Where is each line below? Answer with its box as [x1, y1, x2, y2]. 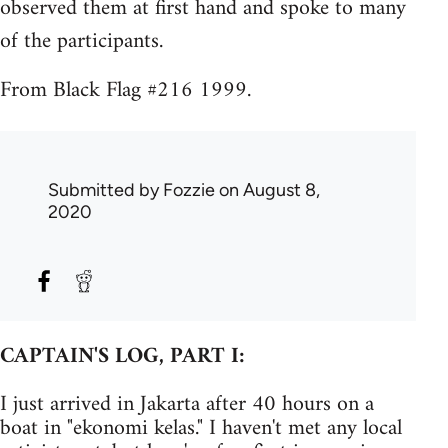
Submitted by [48, 179, 163, 201]
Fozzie [163, 179, 215, 201]
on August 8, [215, 179, 320, 201]
